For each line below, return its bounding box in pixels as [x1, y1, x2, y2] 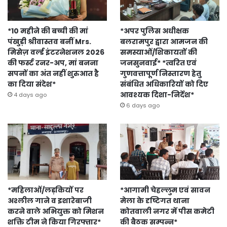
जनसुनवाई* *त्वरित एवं [120, 57, 197, 68]
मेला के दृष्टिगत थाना [120, 195, 190, 206]
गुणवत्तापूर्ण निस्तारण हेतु [120, 68, 201, 79]
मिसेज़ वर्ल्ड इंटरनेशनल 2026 [8, 47, 104, 57]
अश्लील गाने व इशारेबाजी [8, 195, 92, 206]
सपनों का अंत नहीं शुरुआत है [8, 68, 99, 79]
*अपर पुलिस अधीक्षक [120, 25, 189, 36]
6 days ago [126, 101, 160, 109]
